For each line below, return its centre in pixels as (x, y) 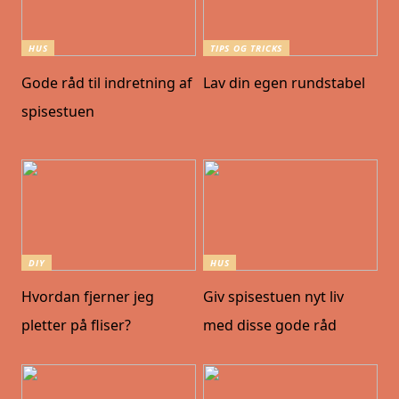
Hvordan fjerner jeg (88, 297)
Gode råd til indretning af (107, 82)
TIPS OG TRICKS (247, 49)
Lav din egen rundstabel (285, 82)
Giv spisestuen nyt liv (274, 297)
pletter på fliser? (77, 326)
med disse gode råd (270, 326)
